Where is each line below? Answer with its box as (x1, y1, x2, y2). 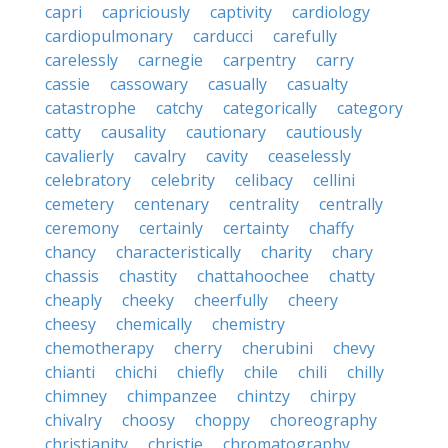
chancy (45, 241, 96, 263)
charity (261, 241, 312, 263)
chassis (45, 265, 99, 287)
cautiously (286, 121, 362, 143)
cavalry (134, 145, 186, 167)
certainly (139, 217, 203, 239)
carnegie (138, 49, 203, 71)
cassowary (110, 73, 188, 95)
